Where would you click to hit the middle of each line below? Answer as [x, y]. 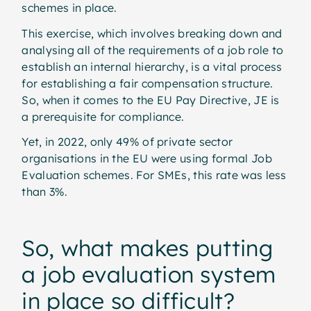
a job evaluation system [149, 275]
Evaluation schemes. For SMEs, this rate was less [154, 175]
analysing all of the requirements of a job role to [153, 50]
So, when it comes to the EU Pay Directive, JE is [151, 100]
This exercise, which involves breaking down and [152, 33]
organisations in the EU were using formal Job [147, 159]
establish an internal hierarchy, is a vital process [152, 66]
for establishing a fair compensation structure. [148, 83]
